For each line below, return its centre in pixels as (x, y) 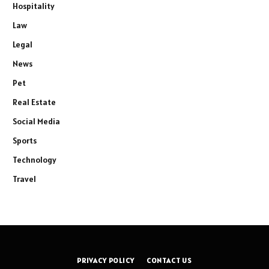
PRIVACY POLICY (105, 261)
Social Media (36, 122)
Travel (24, 179)
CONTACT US (169, 261)
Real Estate (34, 102)
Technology (35, 160)
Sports (25, 141)
